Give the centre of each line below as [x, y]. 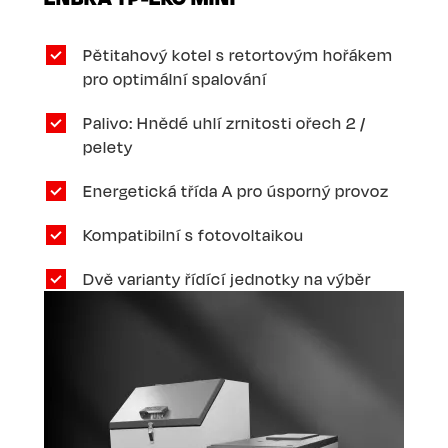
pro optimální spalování [175, 78]
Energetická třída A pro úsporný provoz [236, 190]
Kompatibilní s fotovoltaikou [193, 234]
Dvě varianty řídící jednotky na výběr [227, 278]
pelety [108, 146]
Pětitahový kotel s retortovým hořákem [238, 54]
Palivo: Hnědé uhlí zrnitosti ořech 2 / [224, 122]
